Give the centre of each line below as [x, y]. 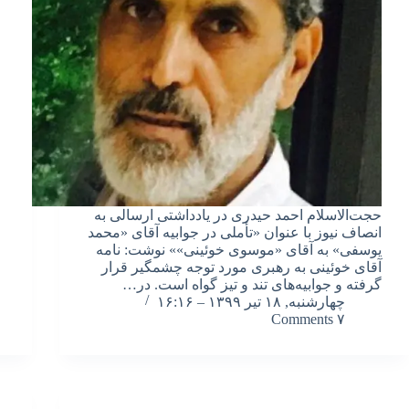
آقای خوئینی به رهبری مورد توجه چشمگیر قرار [241, 267]
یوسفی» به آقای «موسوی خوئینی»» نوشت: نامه [239, 249]
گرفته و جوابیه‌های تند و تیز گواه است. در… [252, 284]
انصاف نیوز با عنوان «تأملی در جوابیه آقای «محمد [235, 232]
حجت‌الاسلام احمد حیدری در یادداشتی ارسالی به [238, 215]
